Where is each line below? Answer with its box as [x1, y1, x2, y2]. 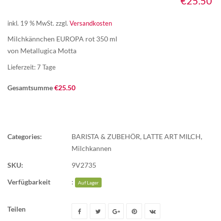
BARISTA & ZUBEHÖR [72, 132, 140, 141]
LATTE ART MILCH [143, 132, 201, 141]
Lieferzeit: [7, 63, 37, 71]
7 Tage [37, 63, 56, 71]
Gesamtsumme [7, 83, 53, 92]
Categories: [7, 132, 42, 141]
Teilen [7, 204, 26, 213]
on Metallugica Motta [11, 46, 76, 55]
